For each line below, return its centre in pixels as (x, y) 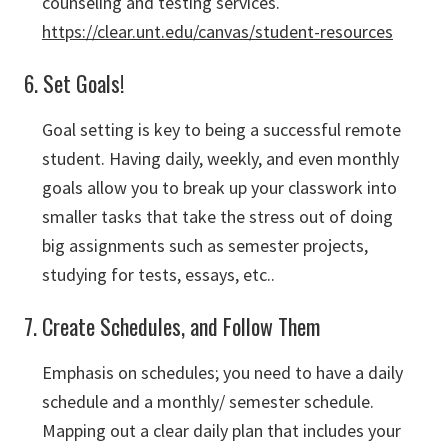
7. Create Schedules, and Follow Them (172, 326)
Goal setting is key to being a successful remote (221, 129)
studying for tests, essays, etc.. (158, 274)
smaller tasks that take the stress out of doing (217, 216)
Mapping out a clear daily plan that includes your (221, 430)
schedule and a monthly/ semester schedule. (208, 401)
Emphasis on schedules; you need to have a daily (222, 372)
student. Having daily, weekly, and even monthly (220, 158)
